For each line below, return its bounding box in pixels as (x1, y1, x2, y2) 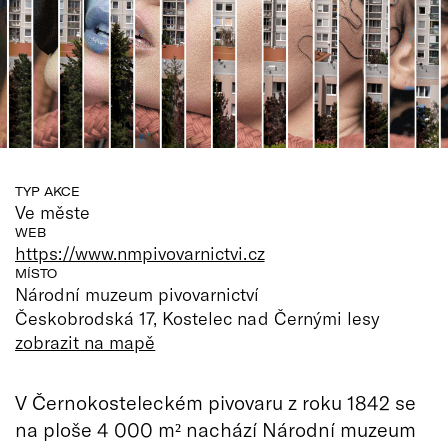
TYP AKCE (15, 183, 80, 199)
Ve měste (15, 200, 91, 223)
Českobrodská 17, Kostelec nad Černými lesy (15, 306, 380, 329)
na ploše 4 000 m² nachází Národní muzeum (15, 416, 416, 441)
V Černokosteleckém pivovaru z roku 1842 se (15, 389, 416, 414)
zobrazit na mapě (15, 330, 156, 353)
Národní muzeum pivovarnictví (15, 282, 260, 305)
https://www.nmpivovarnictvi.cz (15, 241, 265, 264)
